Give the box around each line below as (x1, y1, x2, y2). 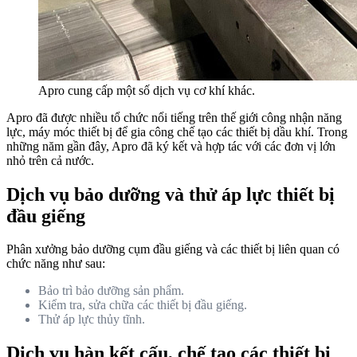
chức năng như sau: (6, 257, 105, 271)
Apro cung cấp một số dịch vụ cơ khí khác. (38, 83, 255, 97)
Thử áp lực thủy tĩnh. (38, 312, 145, 327)
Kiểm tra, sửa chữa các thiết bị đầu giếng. (38, 298, 247, 312)
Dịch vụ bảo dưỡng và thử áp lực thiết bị (6, 183, 335, 205)
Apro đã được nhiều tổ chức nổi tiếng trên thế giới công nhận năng (6, 110, 342, 124)
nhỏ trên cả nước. (6, 153, 94, 167)
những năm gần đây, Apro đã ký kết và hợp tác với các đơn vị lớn (6, 139, 335, 153)
